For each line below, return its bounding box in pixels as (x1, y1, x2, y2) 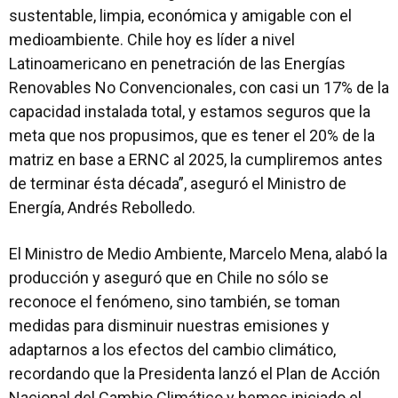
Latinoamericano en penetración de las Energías (9, 53, 346, 73)
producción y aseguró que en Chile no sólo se (9, 267, 329, 287)
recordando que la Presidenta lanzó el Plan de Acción (9, 363, 380, 383)
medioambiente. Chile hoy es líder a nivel (9, 29, 295, 49)
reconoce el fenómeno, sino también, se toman (9, 291, 340, 311)
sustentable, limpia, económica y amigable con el (9, 5, 352, 25)
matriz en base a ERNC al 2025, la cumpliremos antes (9, 149, 383, 169)
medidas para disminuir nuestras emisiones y (9, 315, 330, 335)
